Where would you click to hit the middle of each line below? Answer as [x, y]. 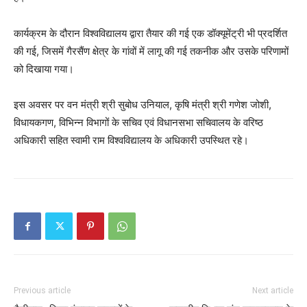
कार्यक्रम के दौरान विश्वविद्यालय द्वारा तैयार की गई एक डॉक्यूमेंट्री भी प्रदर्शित [150, 34]
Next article [273, 291]
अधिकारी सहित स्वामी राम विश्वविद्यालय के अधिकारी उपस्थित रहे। [131, 140]
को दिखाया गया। [44, 69]
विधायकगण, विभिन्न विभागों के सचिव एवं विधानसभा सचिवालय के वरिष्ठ [138, 123]
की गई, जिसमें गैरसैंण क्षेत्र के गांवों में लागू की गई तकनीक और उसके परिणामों [151, 51]
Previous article [42, 291]
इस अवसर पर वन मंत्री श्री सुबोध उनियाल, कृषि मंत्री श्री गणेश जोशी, [143, 105]
